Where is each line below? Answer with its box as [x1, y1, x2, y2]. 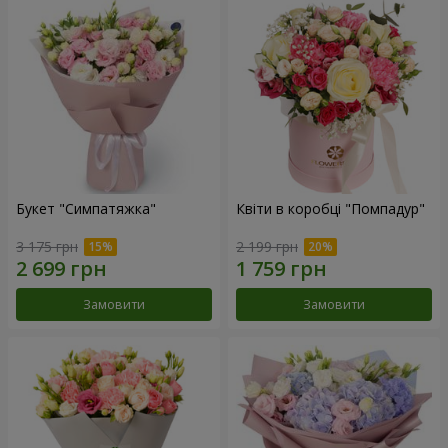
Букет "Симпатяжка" [16, 198, 156, 218]
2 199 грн [236, 237, 298, 257]
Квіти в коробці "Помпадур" [236, 198, 425, 218]
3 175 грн [16, 237, 78, 257]
